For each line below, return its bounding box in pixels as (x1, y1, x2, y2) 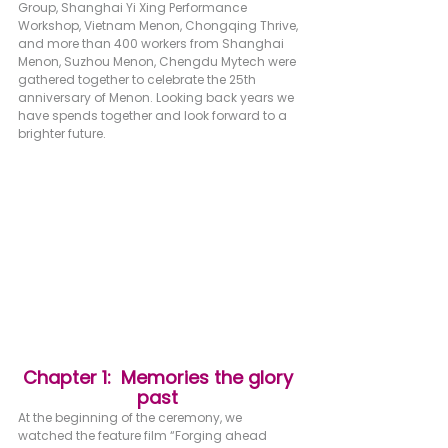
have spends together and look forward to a (18, 107, 290, 125)
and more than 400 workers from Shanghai (18, 35, 287, 53)
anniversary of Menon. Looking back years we (18, 89, 297, 107)
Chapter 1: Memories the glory (22, 364, 298, 390)
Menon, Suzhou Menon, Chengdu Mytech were (18, 53, 299, 71)
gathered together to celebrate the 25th (18, 71, 259, 89)
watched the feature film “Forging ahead (18, 426, 270, 444)
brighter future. (18, 125, 106, 143)
